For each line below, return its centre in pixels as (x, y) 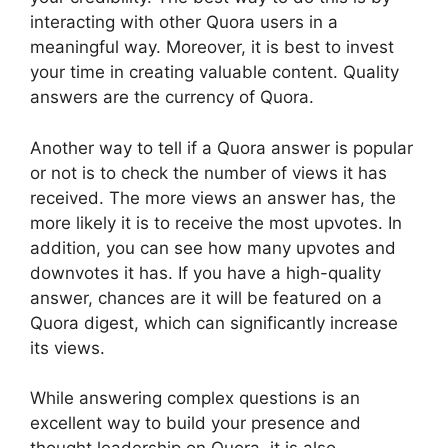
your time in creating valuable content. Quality (214, 72)
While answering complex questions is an (195, 398)
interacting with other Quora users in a (184, 22)
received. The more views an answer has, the (213, 197)
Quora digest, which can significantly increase (214, 322)
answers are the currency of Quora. (172, 97)
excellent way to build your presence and (195, 423)
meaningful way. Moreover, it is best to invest (212, 47)
